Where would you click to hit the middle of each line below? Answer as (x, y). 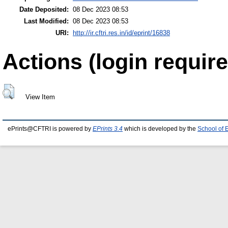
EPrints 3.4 (108, 129)
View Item (40, 97)
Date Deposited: (44, 10)
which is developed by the (160, 129)
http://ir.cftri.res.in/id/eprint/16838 (121, 33)
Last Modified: (46, 21)
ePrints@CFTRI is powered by (50, 129)
